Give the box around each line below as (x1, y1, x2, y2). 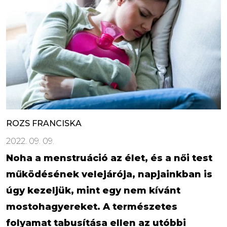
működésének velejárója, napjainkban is (6, 168, 212, 180)
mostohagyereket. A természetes (6, 201, 177, 212)
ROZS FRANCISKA (6, 118, 82, 128)
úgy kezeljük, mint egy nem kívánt (6, 184, 180, 196)
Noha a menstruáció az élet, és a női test (6, 152, 212, 164)
